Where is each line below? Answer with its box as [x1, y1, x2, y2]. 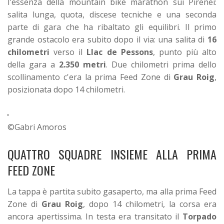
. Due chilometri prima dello [106, 58, 216, 70]
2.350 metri [59, 58, 106, 70]
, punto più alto [152, 46, 216, 57]
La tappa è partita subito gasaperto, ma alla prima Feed [7, 185, 216, 197]
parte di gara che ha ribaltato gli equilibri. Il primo [7, 21, 216, 32]
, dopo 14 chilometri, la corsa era [83, 198, 216, 209]
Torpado [182, 210, 216, 222]
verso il [49, 46, 87, 57]
